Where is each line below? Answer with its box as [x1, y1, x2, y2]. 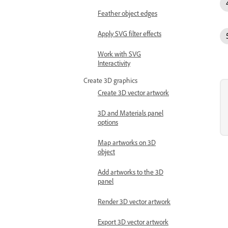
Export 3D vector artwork [98, 217, 168, 226]
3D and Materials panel [98, 108, 163, 117]
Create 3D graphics [83, 76, 137, 84]
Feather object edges [98, 9, 157, 17]
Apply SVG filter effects [98, 29, 161, 38]
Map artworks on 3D [98, 138, 156, 147]
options [98, 118, 118, 126]
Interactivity [98, 59, 130, 67]
